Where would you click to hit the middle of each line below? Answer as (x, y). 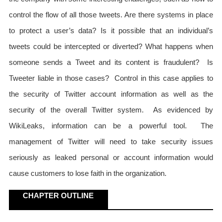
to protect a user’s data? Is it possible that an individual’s (111, 31)
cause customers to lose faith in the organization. (88, 173)
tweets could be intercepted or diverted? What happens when (111, 47)
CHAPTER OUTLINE (58, 196)
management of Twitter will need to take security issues (111, 142)
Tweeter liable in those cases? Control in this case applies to (111, 78)
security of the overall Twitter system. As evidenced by (111, 110)
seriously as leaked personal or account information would (111, 158)
